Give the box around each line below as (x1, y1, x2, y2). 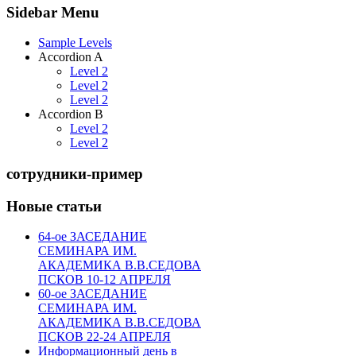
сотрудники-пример (6, 164, 143, 182)
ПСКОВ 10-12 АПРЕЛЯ (38, 273, 171, 287)
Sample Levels (38, 36, 112, 50)
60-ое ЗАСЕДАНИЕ (38, 287, 147, 301)
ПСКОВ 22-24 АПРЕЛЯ (38, 330, 171, 344)
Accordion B (38, 107, 103, 122)
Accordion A (38, 50, 103, 64)
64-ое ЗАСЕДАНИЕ (38, 230, 147, 244)
